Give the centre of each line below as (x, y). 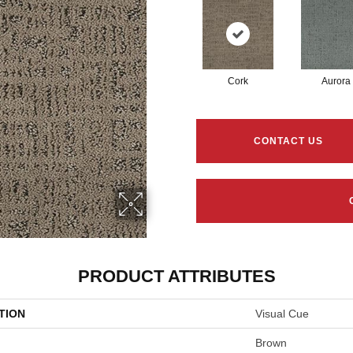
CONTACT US (289, 141)
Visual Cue (282, 314)
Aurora (336, 81)
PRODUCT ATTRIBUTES (176, 276)
